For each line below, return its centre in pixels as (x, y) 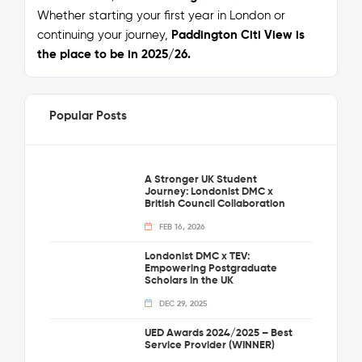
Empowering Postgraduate (210, 268)
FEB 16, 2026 (181, 227)
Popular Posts (88, 116)
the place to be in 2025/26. (114, 54)
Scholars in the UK (189, 280)
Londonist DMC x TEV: (197, 256)
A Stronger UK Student (200, 179)
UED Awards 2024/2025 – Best (218, 333)
